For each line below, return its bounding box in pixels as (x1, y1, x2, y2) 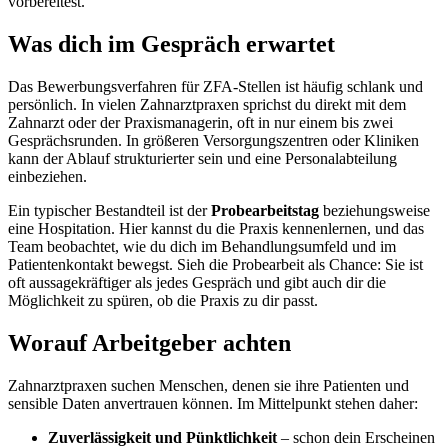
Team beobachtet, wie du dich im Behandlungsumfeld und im (8, 238, 396, 256)
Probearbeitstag (211, 202, 319, 220)
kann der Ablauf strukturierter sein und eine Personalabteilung (8, 150, 397, 168)
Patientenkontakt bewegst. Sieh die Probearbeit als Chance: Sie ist (8, 256, 423, 274)
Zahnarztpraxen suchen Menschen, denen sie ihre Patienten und (8, 377, 409, 395)
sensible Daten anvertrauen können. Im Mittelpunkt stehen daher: (8, 395, 418, 413)
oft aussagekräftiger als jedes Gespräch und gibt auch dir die (8, 274, 386, 292)
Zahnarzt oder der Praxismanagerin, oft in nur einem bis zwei (8, 114, 393, 132)
